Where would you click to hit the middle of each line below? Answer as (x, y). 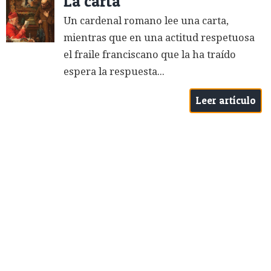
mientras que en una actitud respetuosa (159, 38)
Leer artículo (226, 101)
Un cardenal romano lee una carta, (146, 21)
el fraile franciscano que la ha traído (150, 54)
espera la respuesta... (114, 71)
